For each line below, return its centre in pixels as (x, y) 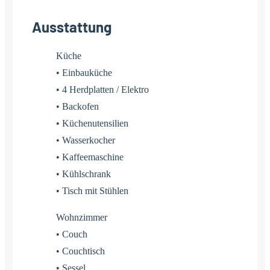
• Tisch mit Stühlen (92, 190)
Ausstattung (72, 27)
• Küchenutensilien (92, 123)
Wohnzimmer (82, 217)
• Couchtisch (80, 251)
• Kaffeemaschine (90, 157)
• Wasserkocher (86, 140)
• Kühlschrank (83, 174)
